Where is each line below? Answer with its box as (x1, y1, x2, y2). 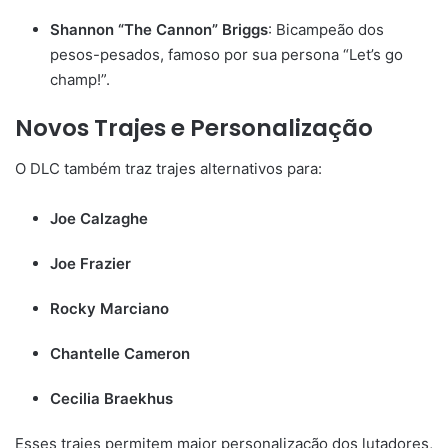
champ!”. (50, 70, 110, 90)
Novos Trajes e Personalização (15, 112, 373, 145)
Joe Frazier (50, 253, 131, 273)
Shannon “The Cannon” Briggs (50, 20, 268, 40)
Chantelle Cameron (50, 343, 190, 363)
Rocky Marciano (50, 298, 169, 318)
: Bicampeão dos (268, 20, 384, 40)
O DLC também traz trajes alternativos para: (15, 158, 322, 178)
